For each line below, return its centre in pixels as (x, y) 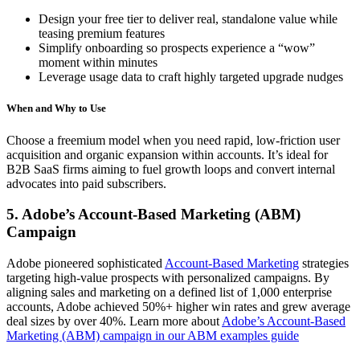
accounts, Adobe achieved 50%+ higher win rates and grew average (178, 307)
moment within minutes (101, 63)
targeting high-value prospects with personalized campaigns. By (168, 278)
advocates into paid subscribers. (86, 183)
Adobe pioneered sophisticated (86, 264)
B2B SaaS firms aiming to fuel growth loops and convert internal (171, 169)
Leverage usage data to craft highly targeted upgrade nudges (191, 77)
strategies (324, 264)
